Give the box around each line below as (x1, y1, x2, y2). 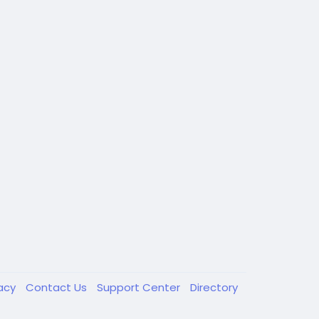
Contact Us (26, 280, 90, 296)
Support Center (97, 280, 183, 296)
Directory (190, 280, 238, 296)
